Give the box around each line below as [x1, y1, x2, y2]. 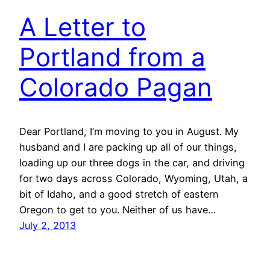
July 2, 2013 [19, 219, 76, 231]
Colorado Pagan [19, 71, 212, 102]
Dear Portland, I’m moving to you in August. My [19, 125, 239, 137]
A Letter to [19, 11, 146, 42]
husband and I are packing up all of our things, [19, 140, 237, 153]
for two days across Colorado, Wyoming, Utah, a [19, 172, 248, 184]
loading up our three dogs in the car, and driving [19, 156, 245, 169]
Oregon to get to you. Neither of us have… [19, 203, 216, 216]
